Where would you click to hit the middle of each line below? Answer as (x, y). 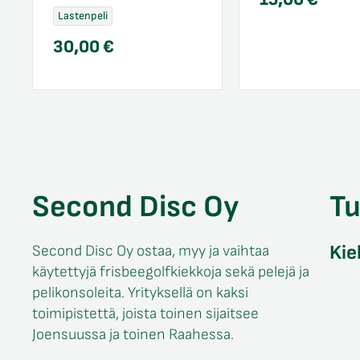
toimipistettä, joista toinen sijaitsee (145, 313)
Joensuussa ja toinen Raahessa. (133, 334)
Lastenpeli (83, 15)
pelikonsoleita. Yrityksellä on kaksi (140, 292)
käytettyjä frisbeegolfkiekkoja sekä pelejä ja (171, 272)
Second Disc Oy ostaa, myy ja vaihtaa (151, 251)
